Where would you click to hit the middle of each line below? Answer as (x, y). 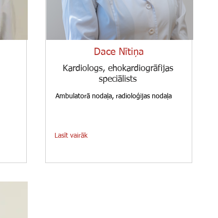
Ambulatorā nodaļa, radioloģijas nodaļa (114, 96)
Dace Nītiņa (119, 52)
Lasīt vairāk (71, 136)
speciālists (118, 79)
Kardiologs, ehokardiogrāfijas (118, 69)
